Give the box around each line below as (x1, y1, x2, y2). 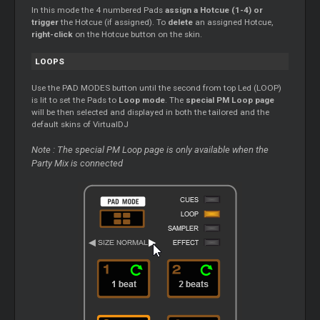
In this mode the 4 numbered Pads (31, 4, 166, 15)
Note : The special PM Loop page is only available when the (31, 144, 269, 155)
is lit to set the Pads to (31, 94, 119, 105)
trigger (31, 16, 61, 27)
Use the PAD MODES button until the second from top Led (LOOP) (31, 82, 282, 93)
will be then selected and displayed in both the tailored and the (31, 106, 270, 117)
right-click (31, 29, 74, 39)
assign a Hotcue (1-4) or (165, 4, 264, 15)
